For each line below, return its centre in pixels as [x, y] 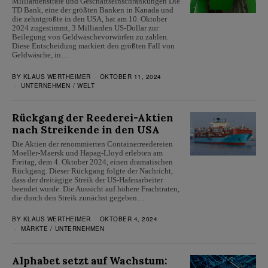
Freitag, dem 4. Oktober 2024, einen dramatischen [92, 162]
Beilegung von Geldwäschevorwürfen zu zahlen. [90, 37]
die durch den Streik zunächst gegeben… [78, 198]
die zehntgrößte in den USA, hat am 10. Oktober [89, 19]
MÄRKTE [34, 228]
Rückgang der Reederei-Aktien [93, 118]
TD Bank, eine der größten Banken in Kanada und [93, 10]
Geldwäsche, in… [40, 55]
